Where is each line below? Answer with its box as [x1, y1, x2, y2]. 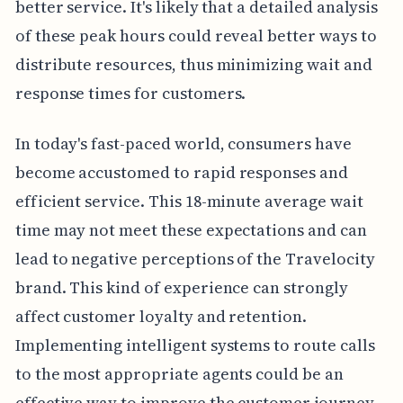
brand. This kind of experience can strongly [14, 275, 348, 299]
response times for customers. [14, 81, 246, 104]
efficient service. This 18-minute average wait [14, 189, 363, 212]
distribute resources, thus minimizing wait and [14, 52, 372, 76]
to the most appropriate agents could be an [14, 362, 344, 385]
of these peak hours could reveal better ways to [14, 23, 377, 47]
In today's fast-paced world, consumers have [14, 131, 352, 155]
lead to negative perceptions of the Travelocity [14, 246, 375, 270]
